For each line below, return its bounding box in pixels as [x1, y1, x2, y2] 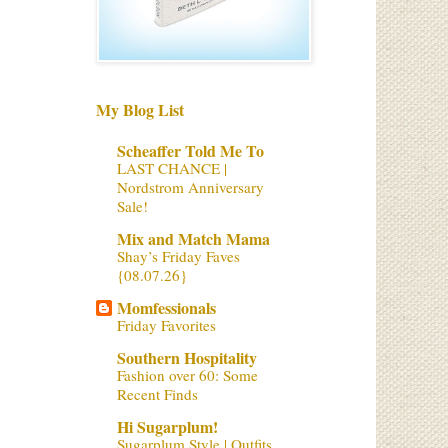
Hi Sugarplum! [117, 415, 218, 438]
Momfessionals [117, 296, 216, 319]
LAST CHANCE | [117, 158, 227, 178]
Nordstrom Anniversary [117, 177, 264, 197]
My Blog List [96, 98, 184, 121]
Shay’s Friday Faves [117, 246, 240, 266]
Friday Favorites [117, 315, 216, 335]
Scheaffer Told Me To [117, 139, 264, 162]
